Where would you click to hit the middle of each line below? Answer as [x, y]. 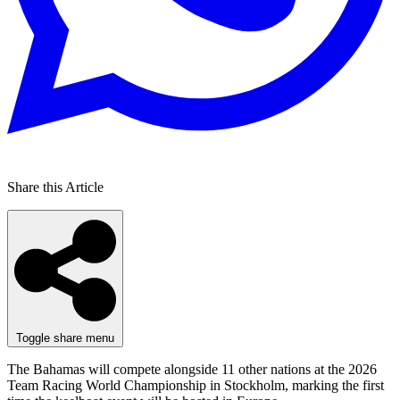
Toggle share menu [65, 338]
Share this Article [55, 187]
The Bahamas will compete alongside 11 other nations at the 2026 [192, 370]
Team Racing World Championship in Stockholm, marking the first [196, 386]
